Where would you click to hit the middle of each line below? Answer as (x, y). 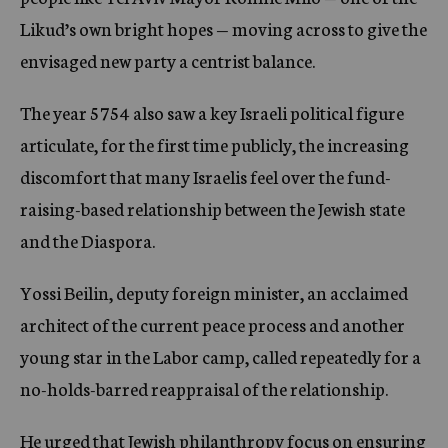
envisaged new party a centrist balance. (167, 60)
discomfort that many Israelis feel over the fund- (205, 176)
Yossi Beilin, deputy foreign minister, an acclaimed (214, 292)
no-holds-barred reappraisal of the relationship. (204, 388)
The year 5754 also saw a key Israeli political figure (212, 112)
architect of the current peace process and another (212, 324)
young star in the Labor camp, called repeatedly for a (220, 356)
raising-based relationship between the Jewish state (212, 208)
